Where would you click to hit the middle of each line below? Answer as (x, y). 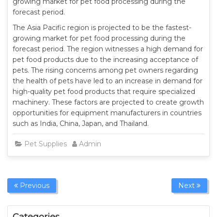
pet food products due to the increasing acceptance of (105, 60)
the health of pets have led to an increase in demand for (108, 81)
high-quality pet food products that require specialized (104, 92)
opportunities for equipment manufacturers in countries (107, 113)
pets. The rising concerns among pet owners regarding (105, 70)
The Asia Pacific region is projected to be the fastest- (102, 28)
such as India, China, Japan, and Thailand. (81, 124)
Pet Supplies (46, 144)
